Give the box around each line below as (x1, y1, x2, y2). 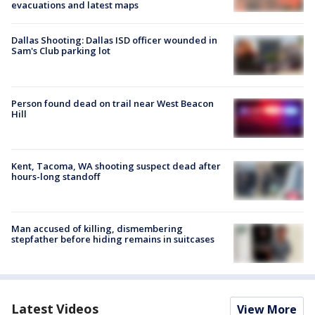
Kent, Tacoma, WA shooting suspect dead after (11, 159, 221, 172)
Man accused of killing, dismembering (11, 222, 183, 236)
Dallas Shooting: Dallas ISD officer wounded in (11, 34, 217, 47)
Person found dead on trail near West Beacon (11, 96, 214, 110)
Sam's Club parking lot (11, 44, 110, 58)
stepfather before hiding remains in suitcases (11, 233, 214, 246)
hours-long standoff (11, 169, 100, 183)
